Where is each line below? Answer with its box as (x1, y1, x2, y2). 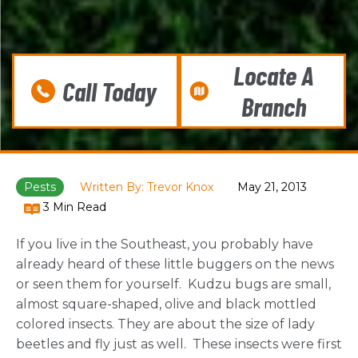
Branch (241, 90, 306, 122)
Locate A (233, 59, 314, 91)
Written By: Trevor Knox (80, 180, 213, 194)
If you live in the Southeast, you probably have (16, 237, 313, 253)
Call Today (62, 74, 157, 107)
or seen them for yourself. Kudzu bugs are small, (16, 276, 331, 292)
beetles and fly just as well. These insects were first (16, 336, 342, 352)
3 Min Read (40, 200, 107, 214)
